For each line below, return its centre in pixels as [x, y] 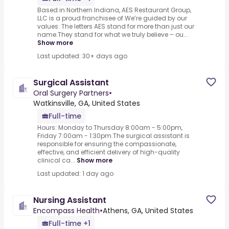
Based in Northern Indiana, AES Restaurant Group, [114, 10]
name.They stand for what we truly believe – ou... [113, 35]
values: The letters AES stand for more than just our [116, 27]
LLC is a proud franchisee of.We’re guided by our [112, 18]
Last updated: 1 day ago [75, 174]
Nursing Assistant [70, 200]
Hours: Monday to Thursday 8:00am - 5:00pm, [110, 128]
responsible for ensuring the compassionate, [107, 144]
